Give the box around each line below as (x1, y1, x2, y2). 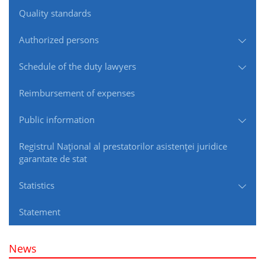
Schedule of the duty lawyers (19, 60, 136, 72)
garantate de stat (19, 153, 87, 164)
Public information (19, 114, 95, 125)
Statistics (19, 179, 54, 191)
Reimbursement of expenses (19, 87, 135, 99)
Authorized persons (19, 34, 99, 46)
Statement (19, 206, 60, 218)
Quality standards (19, 7, 91, 19)
